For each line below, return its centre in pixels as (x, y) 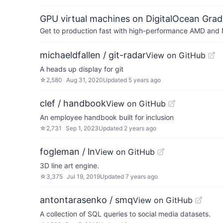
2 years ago (140, 128)
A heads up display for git (82, 69)
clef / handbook (73, 103)
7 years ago (142, 176)
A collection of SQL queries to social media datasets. (125, 214)
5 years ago (145, 80)
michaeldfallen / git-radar (93, 55)
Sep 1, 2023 (82, 128)
